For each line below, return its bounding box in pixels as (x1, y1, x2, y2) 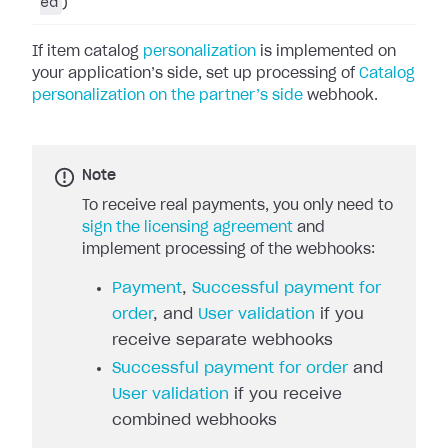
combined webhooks (112, 413, 277, 428)
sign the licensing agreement (82, 221, 293, 235)
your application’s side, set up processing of (32, 67, 359, 81)
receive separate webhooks (112, 333, 333, 348)
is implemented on (256, 45, 396, 59)
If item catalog (32, 45, 143, 59)
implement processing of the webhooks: (82, 243, 375, 257)
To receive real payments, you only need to (82, 199, 393, 213)
